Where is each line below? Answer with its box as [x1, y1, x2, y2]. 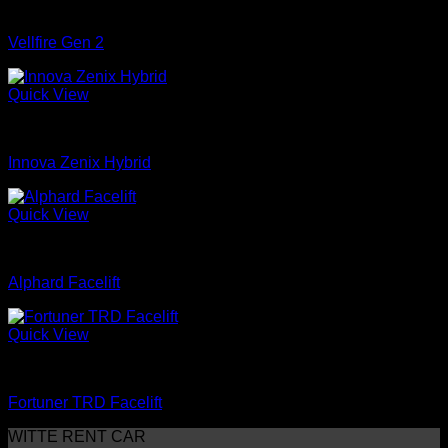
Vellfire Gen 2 [8, 34, 104, 52]
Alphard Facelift [8, 274, 120, 292]
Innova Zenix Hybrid [8, 154, 151, 172]
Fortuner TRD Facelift [8, 394, 162, 412]
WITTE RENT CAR [8, 428, 146, 446]
